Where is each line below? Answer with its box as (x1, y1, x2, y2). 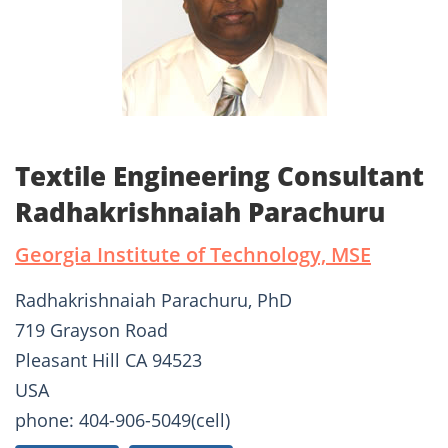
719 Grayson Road (15, 318, 168, 343)
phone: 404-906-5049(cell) (15, 408, 230, 433)
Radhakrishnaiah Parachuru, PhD (15, 288, 292, 313)
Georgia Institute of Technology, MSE (15, 241, 371, 269)
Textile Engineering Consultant (15, 158, 424, 195)
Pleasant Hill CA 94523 (15, 348, 202, 373)
